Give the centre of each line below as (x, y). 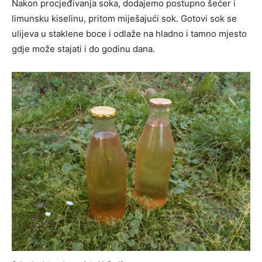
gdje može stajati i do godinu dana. (83, 49)
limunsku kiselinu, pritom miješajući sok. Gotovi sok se (124, 19)
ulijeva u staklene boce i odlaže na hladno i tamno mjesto (129, 34)
